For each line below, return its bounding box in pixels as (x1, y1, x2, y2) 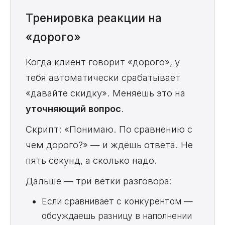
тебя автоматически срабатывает (26, 71, 180, 83)
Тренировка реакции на (26, 11, 162, 25)
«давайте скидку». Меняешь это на (26, 87, 185, 98)
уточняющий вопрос (26, 102, 121, 114)
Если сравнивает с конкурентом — (42, 195, 193, 206)
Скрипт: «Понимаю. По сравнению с (26, 123, 192, 135)
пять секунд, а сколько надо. (26, 154, 157, 166)
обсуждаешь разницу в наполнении (42, 210, 192, 221)
